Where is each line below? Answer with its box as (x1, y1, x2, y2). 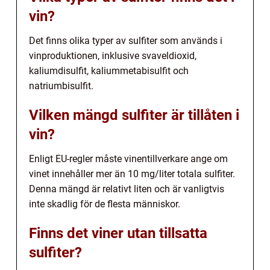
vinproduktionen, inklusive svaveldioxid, (29, 49, 196, 61)
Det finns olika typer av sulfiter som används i (29, 34, 222, 46)
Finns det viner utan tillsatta (29, 224, 207, 242)
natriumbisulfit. (29, 80, 93, 92)
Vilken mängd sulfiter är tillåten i (29, 106, 239, 124)
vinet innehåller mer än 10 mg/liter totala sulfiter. (29, 168, 235, 180)
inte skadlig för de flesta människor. (29, 198, 180, 210)
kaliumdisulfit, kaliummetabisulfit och (29, 64, 189, 77)
